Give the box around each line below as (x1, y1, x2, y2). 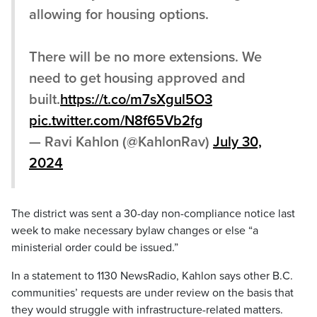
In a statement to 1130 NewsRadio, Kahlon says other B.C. (11, 269, 293, 283)
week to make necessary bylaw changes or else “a (11, 224, 258, 238)
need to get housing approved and (29, 70, 246, 87)
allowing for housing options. (29, 6, 209, 23)
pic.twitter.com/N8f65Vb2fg (29, 113, 203, 129)
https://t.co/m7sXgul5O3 (60, 91, 212, 108)
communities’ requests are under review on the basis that (11, 286, 294, 300)
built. (29, 91, 60, 108)
